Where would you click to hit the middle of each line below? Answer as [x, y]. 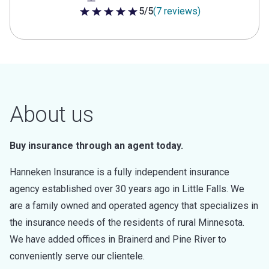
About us [51, 115]
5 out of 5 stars [110, 19]
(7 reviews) [177, 11]
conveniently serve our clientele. [77, 256]
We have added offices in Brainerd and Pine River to [118, 239]
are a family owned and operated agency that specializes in [134, 206]
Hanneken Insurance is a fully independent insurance [119, 172]
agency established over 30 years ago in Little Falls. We [127, 189]
